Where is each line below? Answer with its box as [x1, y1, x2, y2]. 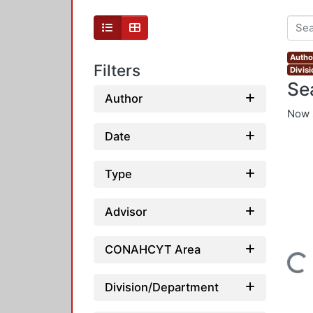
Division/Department [105, 279, 219, 294]
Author [105, 91, 143, 105]
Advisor [105, 204, 147, 219]
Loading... [259, 254, 308, 289]
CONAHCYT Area [105, 242, 201, 256]
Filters [94, 61, 140, 80]
